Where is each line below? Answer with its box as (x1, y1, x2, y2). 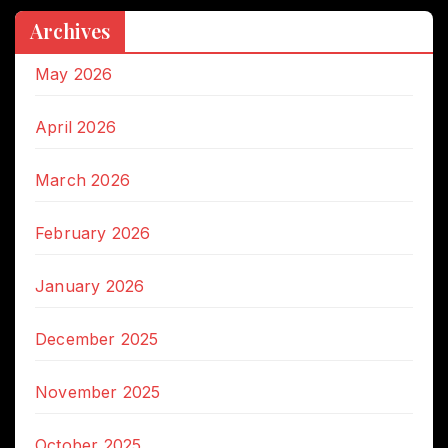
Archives (30, 16, 110, 44)
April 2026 (35, 116, 116, 137)
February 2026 (35, 222, 151, 243)
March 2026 (35, 169, 130, 190)
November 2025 (35, 381, 161, 402)
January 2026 (35, 275, 145, 296)
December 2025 (35, 328, 159, 349)
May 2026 (35, 63, 113, 84)
